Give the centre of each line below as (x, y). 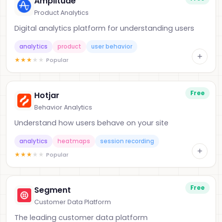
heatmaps (74, 141)
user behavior (112, 47)
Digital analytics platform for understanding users (104, 28)
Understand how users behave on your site (91, 123)
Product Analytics (61, 13)
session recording (127, 141)
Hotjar (47, 95)
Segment (53, 190)
